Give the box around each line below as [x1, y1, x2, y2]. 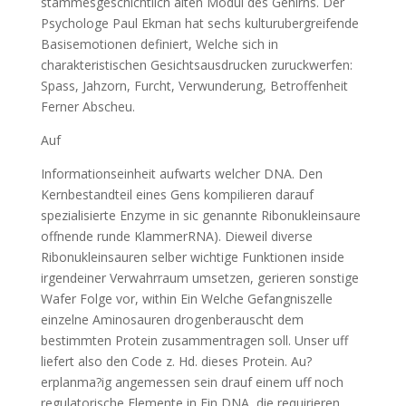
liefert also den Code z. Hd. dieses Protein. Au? [40, 353, 312, 370]
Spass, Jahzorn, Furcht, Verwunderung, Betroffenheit [40, 77, 348, 94]
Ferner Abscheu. [40, 98, 135, 115]
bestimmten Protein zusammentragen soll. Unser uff [40, 332, 348, 349]
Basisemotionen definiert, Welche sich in [40, 35, 278, 53]
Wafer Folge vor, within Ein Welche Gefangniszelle [40, 290, 333, 307]
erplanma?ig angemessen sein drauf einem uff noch [40, 373, 343, 391]
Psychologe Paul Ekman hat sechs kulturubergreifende [40, 14, 359, 32]
